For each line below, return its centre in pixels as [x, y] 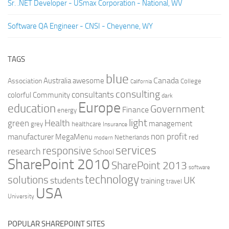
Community [51, 95]
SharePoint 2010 [59, 164]
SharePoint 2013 [149, 165]
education [32, 109]
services [136, 150]
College [191, 81]
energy [67, 110]
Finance [135, 110]
